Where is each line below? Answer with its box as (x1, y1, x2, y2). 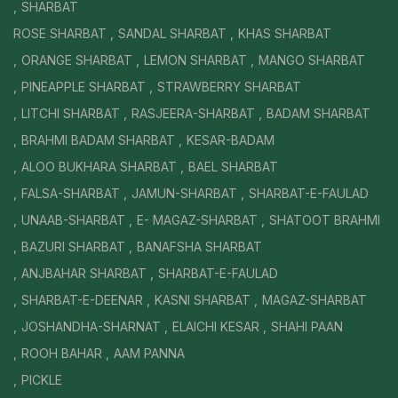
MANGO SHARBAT (259, 52, 365, 68)
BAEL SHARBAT (188, 158, 278, 174)
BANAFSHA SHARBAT (137, 238, 262, 254)
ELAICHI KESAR (172, 318, 259, 334)
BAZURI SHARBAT (21, 238, 125, 254)
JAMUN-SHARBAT (131, 185, 237, 201)
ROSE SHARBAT (13, 25, 107, 41)
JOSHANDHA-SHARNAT (21, 318, 161, 334)
